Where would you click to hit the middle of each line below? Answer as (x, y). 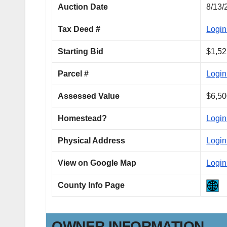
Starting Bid (81, 51)
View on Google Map (97, 163)
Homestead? (83, 118)
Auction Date (83, 7)
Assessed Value (89, 96)
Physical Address (92, 140)
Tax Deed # (79, 29)
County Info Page (91, 185)
